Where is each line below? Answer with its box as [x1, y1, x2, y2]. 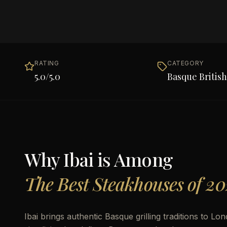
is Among [93, 147, 173, 171]
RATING [34, 59, 59, 67]
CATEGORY [167, 59, 204, 67]
